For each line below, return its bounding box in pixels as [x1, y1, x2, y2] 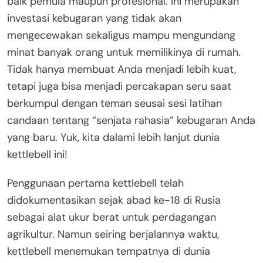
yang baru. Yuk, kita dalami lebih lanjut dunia [7, 130, 220, 144]
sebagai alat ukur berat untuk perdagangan [7, 210, 216, 224]
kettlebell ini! [7, 147, 68, 161]
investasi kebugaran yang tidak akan [7, 11, 181, 25]
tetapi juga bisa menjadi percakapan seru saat [7, 79, 231, 93]
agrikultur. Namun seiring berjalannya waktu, [7, 227, 219, 241]
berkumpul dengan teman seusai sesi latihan [7, 96, 222, 110]
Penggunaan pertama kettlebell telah [7, 176, 184, 190]
